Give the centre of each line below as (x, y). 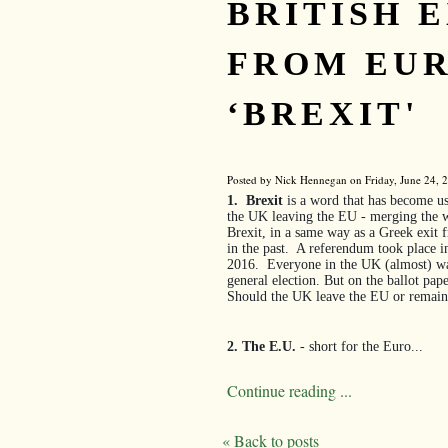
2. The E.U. (261, 346)
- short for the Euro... (359, 346)
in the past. (258, 248)
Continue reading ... (289, 390)
